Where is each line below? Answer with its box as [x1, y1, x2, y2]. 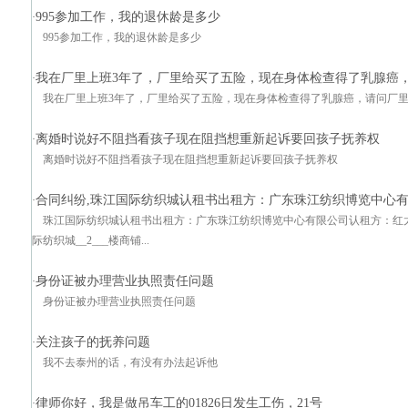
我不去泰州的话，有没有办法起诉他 [43, 356, 218, 369]
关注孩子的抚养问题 [36, 334, 150, 349]
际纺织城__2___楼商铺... [32, 234, 149, 247]
